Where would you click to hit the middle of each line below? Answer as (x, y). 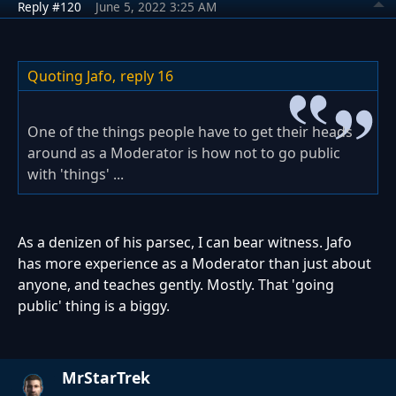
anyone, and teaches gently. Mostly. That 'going (176, 285)
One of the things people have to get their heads (190, 132)
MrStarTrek (106, 378)
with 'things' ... (76, 175)
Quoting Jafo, (72, 76)
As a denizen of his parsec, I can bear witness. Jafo (185, 243)
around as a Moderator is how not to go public (184, 153)
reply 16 (147, 76)
